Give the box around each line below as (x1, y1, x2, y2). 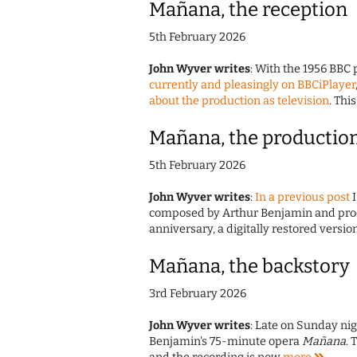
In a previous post (255, 190, 350, 205)
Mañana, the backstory (149, 255, 350, 278)
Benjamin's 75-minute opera (149, 335, 302, 349)
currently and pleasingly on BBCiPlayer (149, 78, 355, 92)
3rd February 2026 (149, 287, 246, 301)
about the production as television (149, 94, 329, 108)
